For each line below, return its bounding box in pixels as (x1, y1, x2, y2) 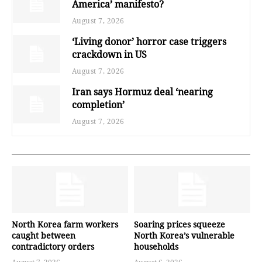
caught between (12, 230, 75, 242)
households (134, 241, 178, 253)
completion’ (71, 98, 125, 112)
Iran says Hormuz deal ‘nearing (71, 85, 213, 99)
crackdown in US (71, 48, 147, 61)
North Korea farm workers (12, 219, 118, 230)
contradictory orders (12, 241, 94, 253)
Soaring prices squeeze (134, 219, 225, 230)
